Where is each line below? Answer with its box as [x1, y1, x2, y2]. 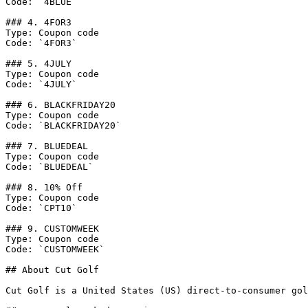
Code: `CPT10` [5, 203, 77, 213]
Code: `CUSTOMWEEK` [5, 244, 104, 254]
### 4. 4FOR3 [5, 17, 71, 27]
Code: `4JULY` [5, 79, 77, 89]
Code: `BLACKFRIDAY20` [5, 120, 121, 131]
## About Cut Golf [5, 265, 99, 275]
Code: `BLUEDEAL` [5, 162, 93, 172]
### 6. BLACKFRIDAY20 [5, 100, 115, 110]
